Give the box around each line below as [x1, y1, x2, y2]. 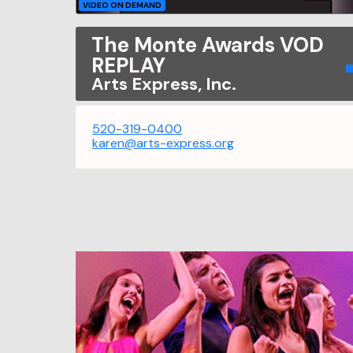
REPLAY [91, 51, 165, 79]
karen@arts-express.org [92, 134, 234, 151]
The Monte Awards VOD [91, 31, 324, 58]
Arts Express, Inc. [91, 72, 236, 95]
